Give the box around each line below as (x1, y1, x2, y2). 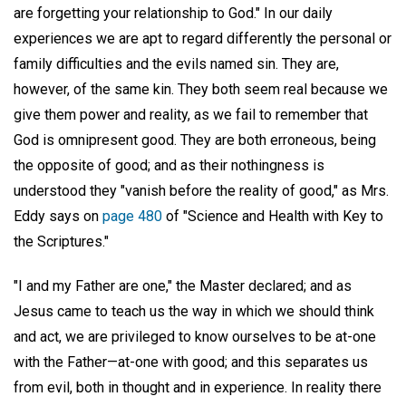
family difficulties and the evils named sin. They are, (14, 55, 339, 72)
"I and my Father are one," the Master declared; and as (14, 276, 352, 295)
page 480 (102, 208, 162, 225)
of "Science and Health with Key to (162, 208, 383, 225)
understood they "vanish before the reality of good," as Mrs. (14, 182, 389, 199)
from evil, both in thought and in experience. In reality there (14, 378, 382, 396)
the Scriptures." (14, 233, 109, 250)
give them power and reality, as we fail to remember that (14, 106, 368, 123)
